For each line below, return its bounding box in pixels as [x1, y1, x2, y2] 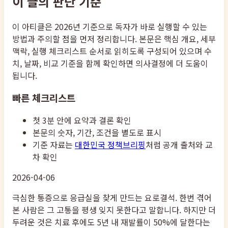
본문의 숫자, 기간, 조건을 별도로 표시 [33, 126, 161, 139]
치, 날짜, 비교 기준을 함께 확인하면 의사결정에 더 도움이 [12, 56, 208, 69]
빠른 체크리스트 [12, 91, 75, 105]
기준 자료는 [33, 138, 73, 151]
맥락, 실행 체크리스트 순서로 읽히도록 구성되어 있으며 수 [12, 44, 212, 57]
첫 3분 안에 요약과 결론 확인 [33, 114, 131, 127]
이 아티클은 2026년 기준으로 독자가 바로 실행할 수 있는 [12, 20, 207, 33]
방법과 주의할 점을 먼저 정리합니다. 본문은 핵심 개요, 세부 [12, 32, 216, 45]
